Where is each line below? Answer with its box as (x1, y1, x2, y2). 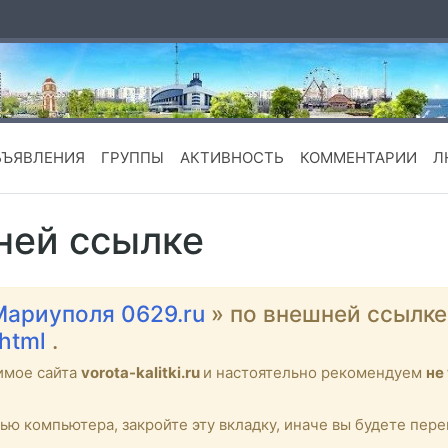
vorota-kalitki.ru (81, 363, 203, 383)
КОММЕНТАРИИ (299, 148, 417, 168)
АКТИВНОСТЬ (179, 148, 284, 168)
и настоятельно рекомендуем (203, 363, 426, 383)
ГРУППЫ (100, 148, 164, 168)
